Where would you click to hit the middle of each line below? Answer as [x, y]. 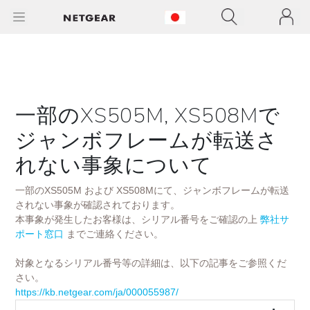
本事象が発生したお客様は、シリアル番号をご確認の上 [136, 219]
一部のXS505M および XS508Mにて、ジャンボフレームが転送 [152, 190]
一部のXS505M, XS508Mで [148, 116]
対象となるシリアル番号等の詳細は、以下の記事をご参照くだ [151, 263]
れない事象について [114, 166]
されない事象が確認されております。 [98, 205]
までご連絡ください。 [115, 234]
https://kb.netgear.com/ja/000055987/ [97, 292]
